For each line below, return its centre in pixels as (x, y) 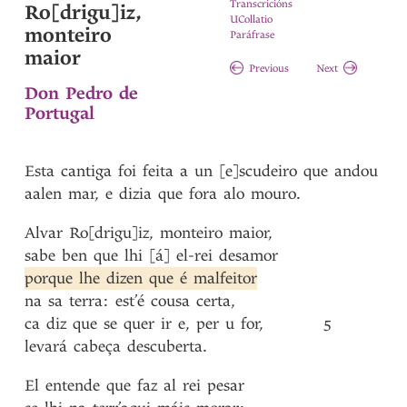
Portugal (60, 113)
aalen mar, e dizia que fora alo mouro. (163, 194)
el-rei (195, 256)
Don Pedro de (82, 93)
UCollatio (251, 20)
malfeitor (226, 278)
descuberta (165, 347)
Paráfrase (252, 35)
